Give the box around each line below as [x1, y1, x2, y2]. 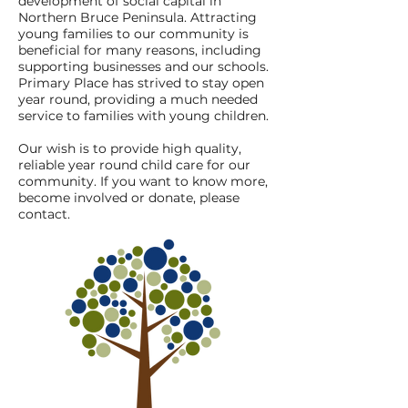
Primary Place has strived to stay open [18, 75, 264, 91]
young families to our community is [18, 25, 249, 42]
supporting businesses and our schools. [18, 58, 269, 75]
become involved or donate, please [18, 189, 240, 206]
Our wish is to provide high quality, [18, 140, 241, 157]
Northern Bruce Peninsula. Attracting [18, 9, 257, 25]
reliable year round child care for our [18, 157, 250, 173]
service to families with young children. [18, 107, 272, 124]
